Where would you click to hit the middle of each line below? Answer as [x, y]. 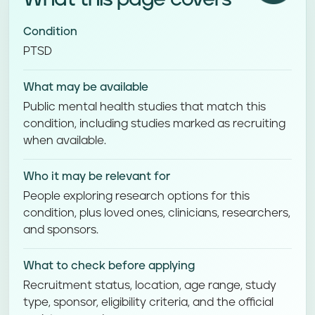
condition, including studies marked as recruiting [154, 124]
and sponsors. [61, 230]
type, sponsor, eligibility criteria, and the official [148, 302]
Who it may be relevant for [97, 176]
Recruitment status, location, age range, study [150, 285]
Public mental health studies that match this [144, 107]
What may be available [86, 87]
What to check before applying [109, 266]
